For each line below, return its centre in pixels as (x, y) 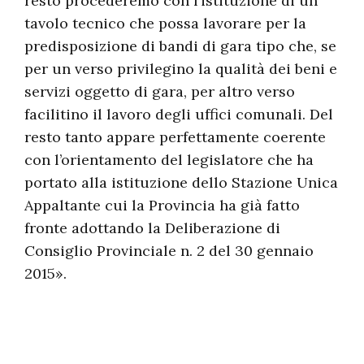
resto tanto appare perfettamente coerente (175, 137)
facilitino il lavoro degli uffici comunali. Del (179, 114)
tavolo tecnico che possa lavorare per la (165, 23)
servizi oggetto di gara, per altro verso (160, 91)
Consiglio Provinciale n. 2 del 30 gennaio (169, 251)
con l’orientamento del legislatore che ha (169, 160)
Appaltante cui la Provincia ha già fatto (162, 205)
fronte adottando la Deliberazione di (152, 228)
